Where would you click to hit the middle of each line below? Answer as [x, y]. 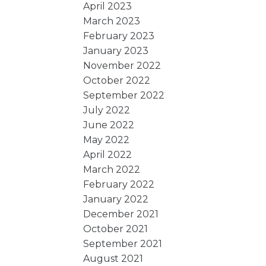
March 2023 [112, 21]
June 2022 [109, 125]
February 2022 [119, 184]
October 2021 [116, 229]
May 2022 [107, 140]
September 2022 [124, 95]
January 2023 [116, 50]
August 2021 [113, 258]
